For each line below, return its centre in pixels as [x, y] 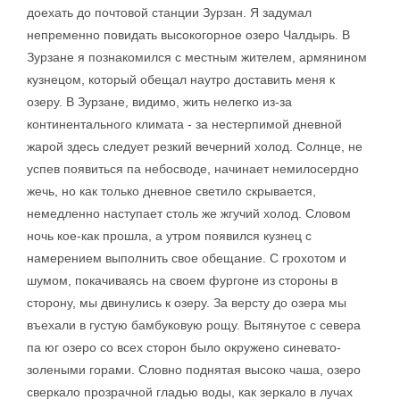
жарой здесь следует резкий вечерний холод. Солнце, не [195, 146]
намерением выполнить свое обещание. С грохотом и [187, 258]
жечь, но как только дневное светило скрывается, [171, 191]
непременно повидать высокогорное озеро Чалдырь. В [188, 35]
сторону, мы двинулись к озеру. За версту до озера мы [187, 303]
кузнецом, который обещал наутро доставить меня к [181, 79]
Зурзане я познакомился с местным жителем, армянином [197, 57]
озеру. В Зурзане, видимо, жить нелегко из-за [159, 102]
